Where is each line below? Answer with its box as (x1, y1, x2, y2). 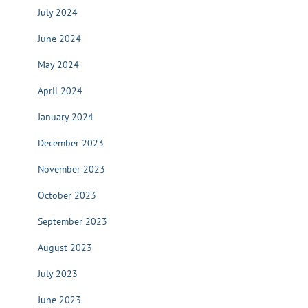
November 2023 (38, 163, 105, 175)
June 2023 (38, 294, 81, 306)
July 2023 (38, 267, 78, 280)
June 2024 (38, 32, 81, 45)
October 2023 (38, 189, 96, 201)
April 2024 (38, 85, 82, 97)
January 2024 (38, 111, 93, 123)
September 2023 (38, 215, 107, 228)
